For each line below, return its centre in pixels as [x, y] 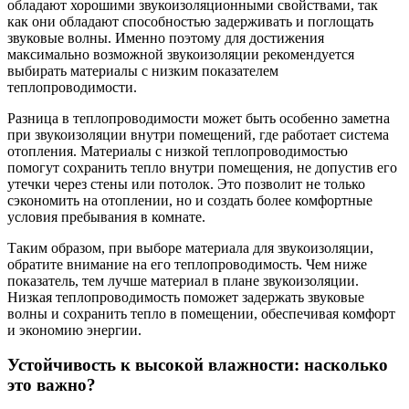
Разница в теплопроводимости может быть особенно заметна [199, 118]
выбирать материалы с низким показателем [143, 70]
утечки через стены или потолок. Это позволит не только [186, 184]
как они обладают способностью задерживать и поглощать [190, 21]
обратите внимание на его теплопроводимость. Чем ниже [187, 264]
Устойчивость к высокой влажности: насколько [198, 365]
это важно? [52, 385]
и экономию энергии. [74, 330]
